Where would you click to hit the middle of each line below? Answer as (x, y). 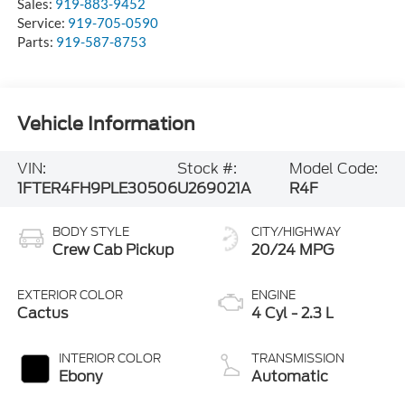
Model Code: (333, 169)
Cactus (42, 314)
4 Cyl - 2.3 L (292, 314)
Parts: (36, 41)
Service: (42, 22)
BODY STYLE (90, 232)
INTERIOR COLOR (109, 359)
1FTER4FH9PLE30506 (97, 189)
